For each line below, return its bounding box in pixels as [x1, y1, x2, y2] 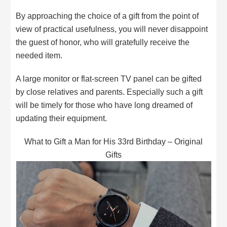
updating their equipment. [16, 113, 107, 123]
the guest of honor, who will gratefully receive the [16, 37, 190, 47]
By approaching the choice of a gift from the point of [16, 11, 199, 21]
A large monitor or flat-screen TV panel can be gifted [16, 74, 202, 84]
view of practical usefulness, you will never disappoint [16, 24, 208, 34]
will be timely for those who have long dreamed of [16, 100, 193, 110]
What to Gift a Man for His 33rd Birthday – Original [24, 136, 203, 146]
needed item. [16, 51, 63, 60]
